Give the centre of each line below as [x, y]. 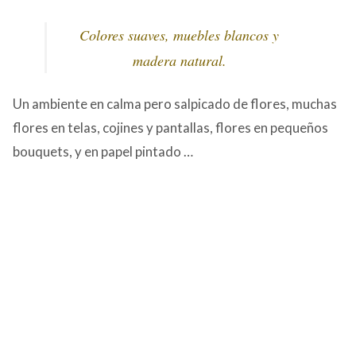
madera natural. [179, 60]
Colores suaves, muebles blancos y [179, 35]
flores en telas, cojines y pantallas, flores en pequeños [170, 127]
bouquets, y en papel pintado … [103, 151]
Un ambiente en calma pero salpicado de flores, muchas [175, 103]
